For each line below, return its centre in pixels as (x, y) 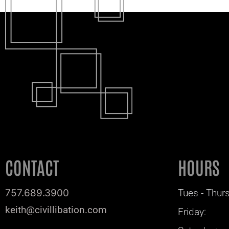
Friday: (192, 212)
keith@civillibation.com (56, 210)
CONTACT (32, 167)
